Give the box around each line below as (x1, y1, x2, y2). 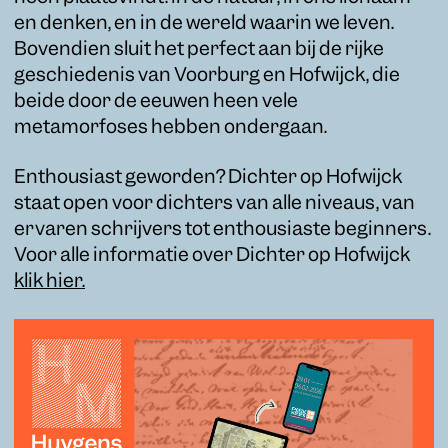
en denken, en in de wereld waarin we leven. (14, 15, 394, 33)
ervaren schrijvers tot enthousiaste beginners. (14, 221, 431, 239)
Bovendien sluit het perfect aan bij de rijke (14, 41, 384, 59)
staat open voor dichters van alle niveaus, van (14, 195, 415, 213)
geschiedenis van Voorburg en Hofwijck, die (14, 67, 400, 85)
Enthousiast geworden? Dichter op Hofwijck (14, 169, 402, 187)
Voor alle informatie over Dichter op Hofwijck (14, 247, 410, 265)
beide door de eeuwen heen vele (14, 93, 298, 111)
